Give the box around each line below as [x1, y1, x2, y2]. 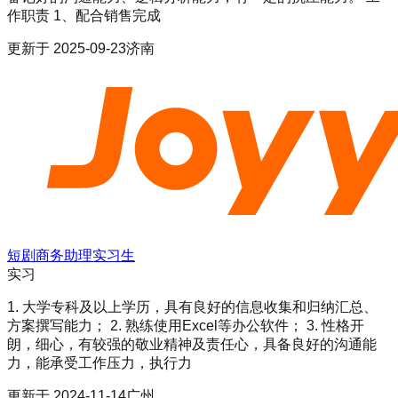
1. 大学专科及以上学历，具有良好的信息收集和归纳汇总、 [7, 299, 378, 315]
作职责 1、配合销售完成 [7, 8, 161, 24]
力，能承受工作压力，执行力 [7, 355, 192, 371]
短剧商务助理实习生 [7, 248, 135, 264]
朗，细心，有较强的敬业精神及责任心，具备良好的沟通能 [7, 337, 377, 353]
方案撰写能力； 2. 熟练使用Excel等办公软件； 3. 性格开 [7, 318, 364, 334]
